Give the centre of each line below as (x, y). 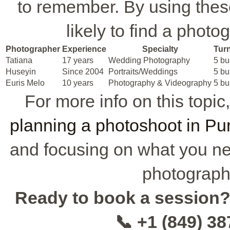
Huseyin (21, 72)
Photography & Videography (160, 83)
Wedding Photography (149, 61)
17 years (78, 61)
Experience (84, 49)
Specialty (160, 49)
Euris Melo (25, 83)
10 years (78, 83)
